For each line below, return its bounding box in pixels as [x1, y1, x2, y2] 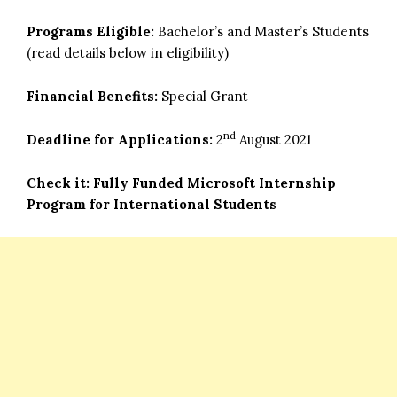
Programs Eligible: [27, 22, 158, 40]
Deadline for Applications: [27, 130, 213, 148]
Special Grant [161, 87, 248, 105]
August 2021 [236, 130, 311, 148]
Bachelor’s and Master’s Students [158, 22, 369, 40]
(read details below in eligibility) [27, 43, 229, 61]
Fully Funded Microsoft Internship [93, 174, 336, 191]
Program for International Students [27, 195, 276, 213]
